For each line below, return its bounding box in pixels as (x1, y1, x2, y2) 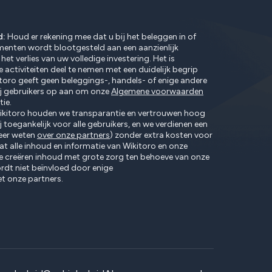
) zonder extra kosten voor (110, 130, 212, 141)
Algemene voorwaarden (111, 86, 203, 97)
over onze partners (37, 130, 110, 141)
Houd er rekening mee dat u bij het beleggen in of (5, 32, 196, 42)
